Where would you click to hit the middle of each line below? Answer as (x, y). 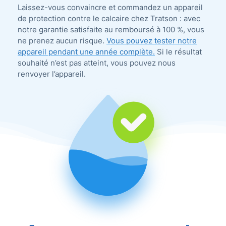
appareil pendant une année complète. (86, 52)
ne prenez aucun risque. (62, 41)
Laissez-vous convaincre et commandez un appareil (110, 8)
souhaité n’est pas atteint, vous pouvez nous (97, 63)
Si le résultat (178, 52)
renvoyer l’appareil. (52, 74)
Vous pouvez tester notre (152, 41)
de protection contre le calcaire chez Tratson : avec (109, 19)
